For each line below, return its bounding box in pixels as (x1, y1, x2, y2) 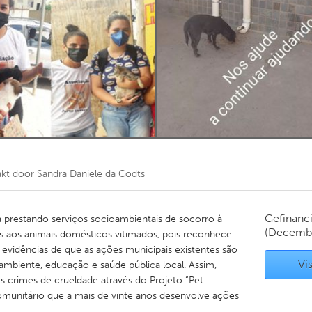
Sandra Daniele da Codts (37, 168, 145, 180)
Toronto (91, 21, 127, 33)
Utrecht (91, 146, 125, 158)
